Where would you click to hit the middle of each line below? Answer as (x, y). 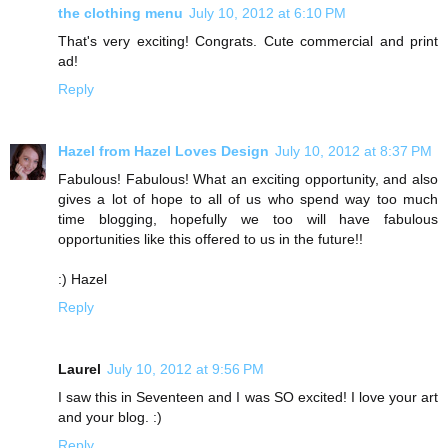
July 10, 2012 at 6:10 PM (267, 13)
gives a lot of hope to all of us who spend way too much (248, 198)
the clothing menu (120, 13)
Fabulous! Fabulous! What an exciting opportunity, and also (248, 178)
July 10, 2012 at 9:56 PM (185, 368)
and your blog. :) (110, 416)
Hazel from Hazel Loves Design (163, 150)
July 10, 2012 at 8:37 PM (353, 150)
